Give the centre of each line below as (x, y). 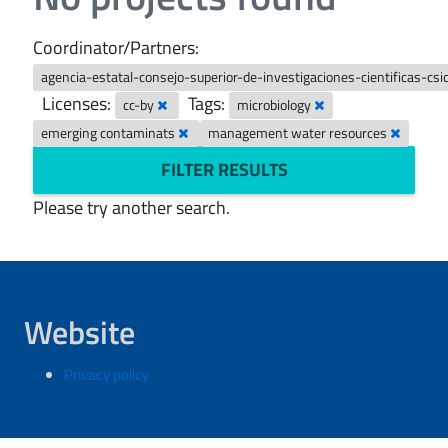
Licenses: (76, 103)
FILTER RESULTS (224, 169)
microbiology (276, 105)
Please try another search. (131, 207)
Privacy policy (106, 374)
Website (79, 332)
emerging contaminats (110, 133)
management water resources (299, 133)
